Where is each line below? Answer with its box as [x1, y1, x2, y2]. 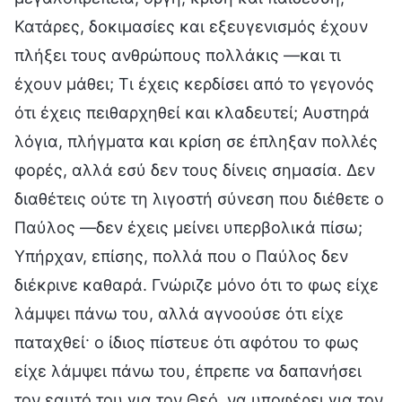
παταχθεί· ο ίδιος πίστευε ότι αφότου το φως [14, 332, 359, 352]
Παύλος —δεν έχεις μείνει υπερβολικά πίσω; [14, 217, 363, 237]
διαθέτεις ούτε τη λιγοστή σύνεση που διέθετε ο [14, 188, 384, 208]
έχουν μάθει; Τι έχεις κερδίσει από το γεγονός [14, 74, 374, 93]
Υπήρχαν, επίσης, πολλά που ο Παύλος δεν [14, 246, 348, 266]
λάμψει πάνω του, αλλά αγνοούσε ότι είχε [14, 303, 344, 323]
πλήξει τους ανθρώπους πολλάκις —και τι [14, 45, 341, 65]
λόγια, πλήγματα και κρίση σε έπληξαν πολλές [14, 131, 378, 151]
